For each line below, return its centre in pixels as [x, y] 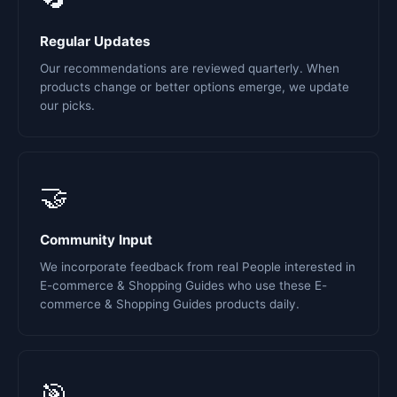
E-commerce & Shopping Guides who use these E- [183, 285]
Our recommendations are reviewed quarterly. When [190, 68]
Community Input [96, 240]
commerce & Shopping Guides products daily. [170, 304]
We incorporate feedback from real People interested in [198, 267]
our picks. [67, 105]
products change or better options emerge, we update [195, 87]
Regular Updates [95, 41]
